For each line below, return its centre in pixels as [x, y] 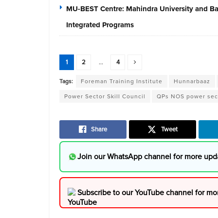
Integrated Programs [100, 25]
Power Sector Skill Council [105, 96]
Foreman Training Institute [122, 81]
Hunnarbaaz [192, 81]
